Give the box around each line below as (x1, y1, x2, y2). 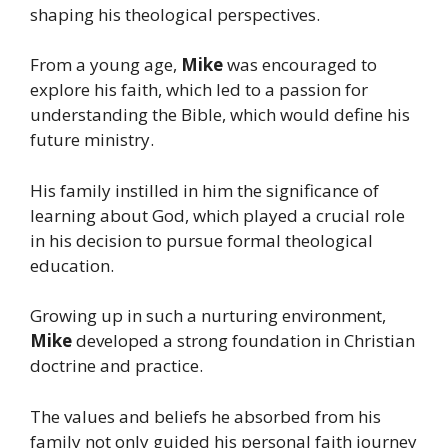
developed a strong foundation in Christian (76, 329, 415, 353)
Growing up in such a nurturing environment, (30, 304, 386, 328)
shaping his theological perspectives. (30, 2, 320, 26)
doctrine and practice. (30, 354, 203, 378)
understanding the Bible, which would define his (30, 103, 410, 127)
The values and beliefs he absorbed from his (30, 404, 381, 428)
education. (30, 253, 114, 277)
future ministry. (30, 128, 154, 152)
